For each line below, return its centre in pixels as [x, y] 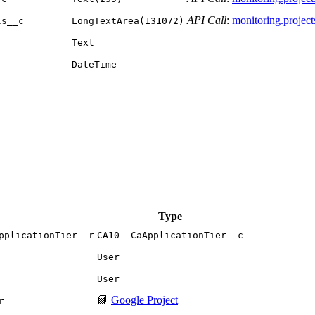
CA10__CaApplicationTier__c [170, 236]
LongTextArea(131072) [128, 20]
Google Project [144, 300]
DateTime [94, 64]
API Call [207, 20]
